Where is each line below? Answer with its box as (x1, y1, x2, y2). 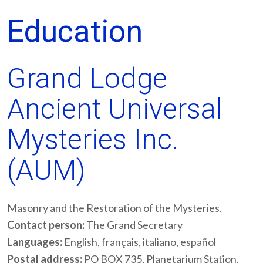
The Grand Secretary (85, 218, 183, 231)
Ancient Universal (7, 92, 222, 126)
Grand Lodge (7, 62, 167, 95)
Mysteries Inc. (7, 123, 178, 156)
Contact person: (7, 218, 85, 231)
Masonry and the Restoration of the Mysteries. (7, 201, 222, 214)
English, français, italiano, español (62, 235, 216, 248)
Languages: (7, 235, 62, 248)
